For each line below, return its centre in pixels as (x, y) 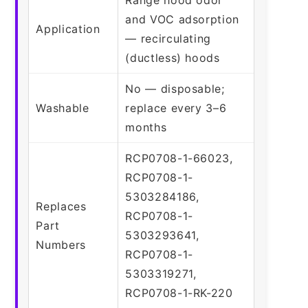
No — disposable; (175, 88)
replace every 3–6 (176, 108)
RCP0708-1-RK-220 (179, 293)
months (146, 127)
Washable (63, 108)
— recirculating (168, 38)
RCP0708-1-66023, (179, 158)
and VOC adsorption (182, 19)
